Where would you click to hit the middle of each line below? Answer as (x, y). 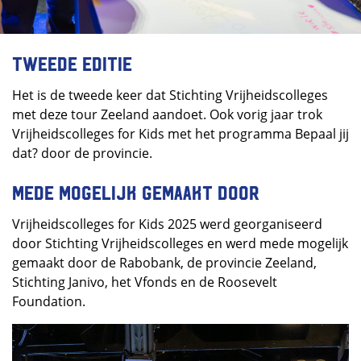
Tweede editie (72, 62)
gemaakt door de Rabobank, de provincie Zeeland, (164, 262)
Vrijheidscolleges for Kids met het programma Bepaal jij (180, 133)
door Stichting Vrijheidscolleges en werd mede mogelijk (180, 243)
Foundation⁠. (50, 301)
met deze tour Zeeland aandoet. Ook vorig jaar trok (167, 114)
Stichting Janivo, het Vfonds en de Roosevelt (145, 282)
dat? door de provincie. (82, 153)
